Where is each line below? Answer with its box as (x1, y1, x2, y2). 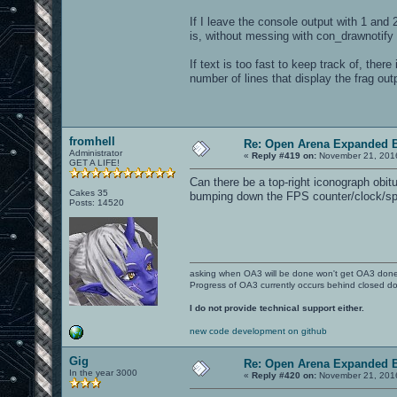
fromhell (69, 134, 115, 148)
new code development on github (190, 325, 327, 336)
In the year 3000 (69, 367, 137, 378)
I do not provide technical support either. (190, 302, 364, 313)
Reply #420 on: (252, 370, 316, 380)
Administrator (69, 147, 122, 158)
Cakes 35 (69, 187, 108, 198)
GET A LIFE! (69, 157, 120, 167)
